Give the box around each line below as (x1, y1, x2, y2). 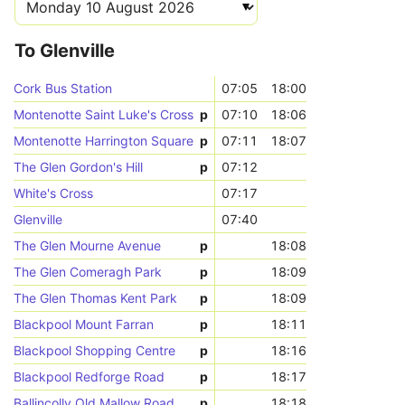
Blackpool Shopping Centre (14, 343, 176, 358)
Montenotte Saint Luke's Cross (14, 107, 194, 122)
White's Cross (14, 185, 94, 201)
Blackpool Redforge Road (14, 369, 165, 384)
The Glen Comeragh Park (14, 264, 163, 279)
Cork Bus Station (14, 80, 113, 96)
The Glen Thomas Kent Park (14, 290, 178, 306)
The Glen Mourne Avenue (14, 238, 162, 253)
